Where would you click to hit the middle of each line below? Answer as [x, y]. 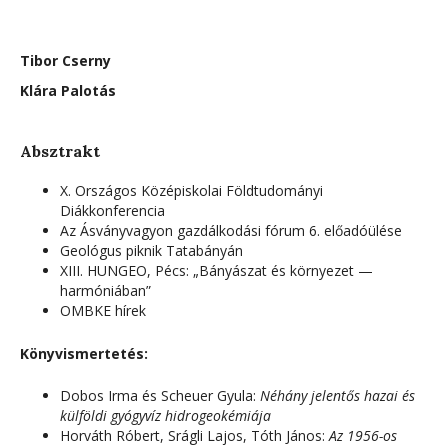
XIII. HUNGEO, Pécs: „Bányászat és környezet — [216, 270]
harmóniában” [105, 290]
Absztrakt [60, 150]
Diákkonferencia [112, 210]
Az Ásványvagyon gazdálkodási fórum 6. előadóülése [231, 230]
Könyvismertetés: [84, 353]
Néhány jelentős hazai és [337, 395]
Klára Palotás [68, 90]
